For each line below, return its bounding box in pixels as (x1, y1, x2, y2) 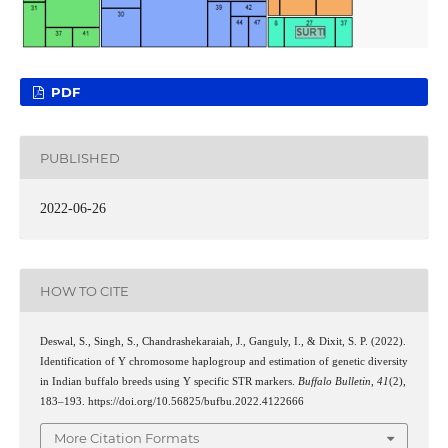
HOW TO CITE (39, 282, 129, 299)
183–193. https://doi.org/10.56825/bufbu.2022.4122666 (39, 396, 304, 408)
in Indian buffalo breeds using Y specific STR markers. (39, 376, 298, 388)
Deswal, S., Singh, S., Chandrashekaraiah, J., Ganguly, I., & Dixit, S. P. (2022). (39, 336, 406, 348)
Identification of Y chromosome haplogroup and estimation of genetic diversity (39, 356, 408, 368)
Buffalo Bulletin (297, 376, 371, 388)
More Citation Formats (54, 429, 199, 446)
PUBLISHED (39, 149, 120, 166)
